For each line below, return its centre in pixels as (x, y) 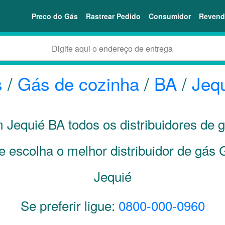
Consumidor (170, 16)
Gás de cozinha (78, 83)
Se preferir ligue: (69, 205)
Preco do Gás (55, 16)
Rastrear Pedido (113, 16)
